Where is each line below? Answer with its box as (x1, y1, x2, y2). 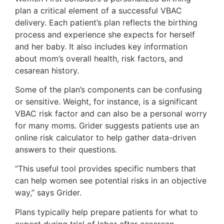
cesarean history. (15, 65, 79, 75)
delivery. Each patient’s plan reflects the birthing (15, 17, 197, 27)
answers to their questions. (15, 144, 117, 154)
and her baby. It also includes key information (15, 41, 187, 51)
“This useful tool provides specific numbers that (15, 163, 196, 174)
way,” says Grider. (15, 187, 81, 198)
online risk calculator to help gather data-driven (15, 132, 196, 142)
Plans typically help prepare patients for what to (15, 206, 198, 217)
